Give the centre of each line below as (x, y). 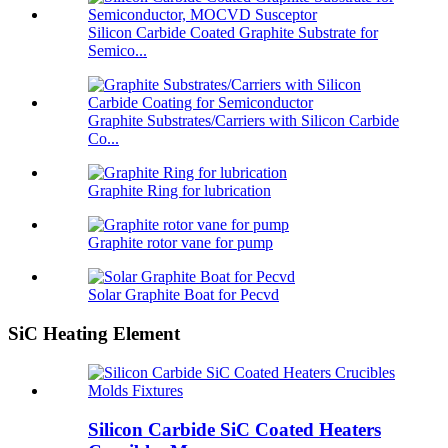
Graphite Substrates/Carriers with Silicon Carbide (243, 121)
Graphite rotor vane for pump (180, 243)
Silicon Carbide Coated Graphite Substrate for (233, 33)
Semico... (117, 51)
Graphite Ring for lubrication (179, 191)
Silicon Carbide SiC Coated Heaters (234, 429)
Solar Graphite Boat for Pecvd (183, 295)
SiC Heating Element (94, 334)
